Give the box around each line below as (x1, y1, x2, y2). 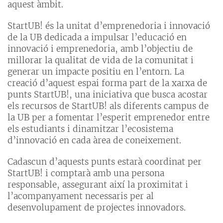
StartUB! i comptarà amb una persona (7, 167, 164, 179)
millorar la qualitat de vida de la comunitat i (7, 54, 194, 66)
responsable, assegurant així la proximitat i (7, 179, 188, 190)
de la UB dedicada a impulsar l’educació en (7, 31, 187, 43)
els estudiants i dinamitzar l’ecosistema (7, 123, 173, 134)
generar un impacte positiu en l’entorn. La (7, 66, 184, 77)
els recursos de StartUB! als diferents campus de (7, 100, 209, 111)
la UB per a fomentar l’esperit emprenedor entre (7, 111, 210, 123)
